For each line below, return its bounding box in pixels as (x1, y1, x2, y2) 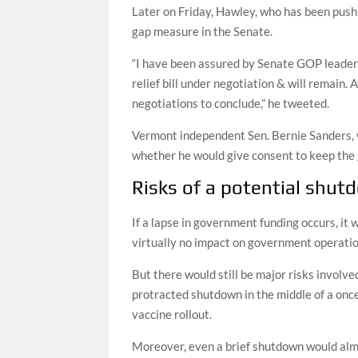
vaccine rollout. (132, 306, 213, 321)
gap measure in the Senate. (132, 23, 273, 38)
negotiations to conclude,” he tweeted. (132, 95, 330, 110)
